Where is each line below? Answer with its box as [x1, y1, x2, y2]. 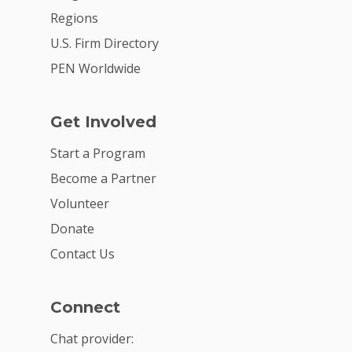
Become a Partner [50, 169, 156, 187]
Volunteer [50, 194, 109, 212]
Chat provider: [50, 329, 134, 347]
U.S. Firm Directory [50, 34, 159, 52]
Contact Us [50, 244, 115, 262]
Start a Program [50, 144, 145, 162]
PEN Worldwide [50, 59, 141, 77]
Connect [50, 297, 120, 317]
